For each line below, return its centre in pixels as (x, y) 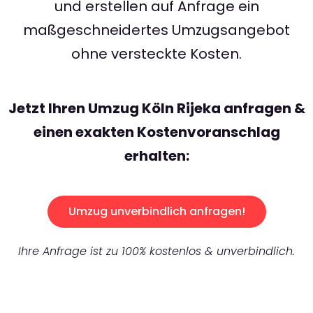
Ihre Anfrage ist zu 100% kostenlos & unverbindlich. (156, 252)
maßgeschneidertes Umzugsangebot (156, 30)
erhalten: (156, 156)
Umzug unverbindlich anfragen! (156, 212)
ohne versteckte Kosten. (156, 54)
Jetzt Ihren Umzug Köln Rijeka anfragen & (156, 109)
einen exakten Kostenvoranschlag (156, 132)
